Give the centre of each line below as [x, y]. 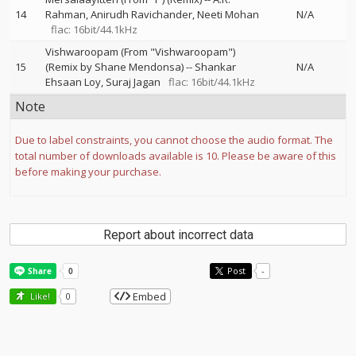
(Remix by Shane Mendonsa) [114, 67]
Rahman [66, 14]
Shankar [215, 67]
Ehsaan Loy [73, 82]
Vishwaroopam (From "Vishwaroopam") [140, 52]
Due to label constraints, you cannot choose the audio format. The [174, 140]
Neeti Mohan [228, 14]
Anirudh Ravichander [141, 14]
